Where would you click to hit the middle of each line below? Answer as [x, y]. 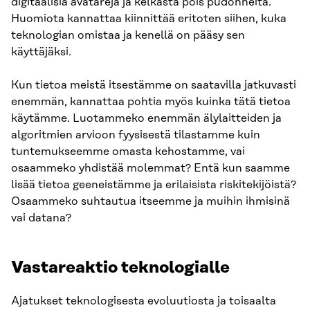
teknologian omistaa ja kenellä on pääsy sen [128, 36]
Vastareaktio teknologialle [120, 268]
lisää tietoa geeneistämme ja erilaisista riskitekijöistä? [154, 185]
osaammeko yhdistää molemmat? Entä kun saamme [151, 168]
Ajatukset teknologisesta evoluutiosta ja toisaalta [144, 301]
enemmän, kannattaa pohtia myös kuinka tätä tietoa [151, 102]
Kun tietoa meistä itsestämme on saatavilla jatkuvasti [154, 85]
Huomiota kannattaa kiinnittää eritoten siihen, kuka [149, 19]
